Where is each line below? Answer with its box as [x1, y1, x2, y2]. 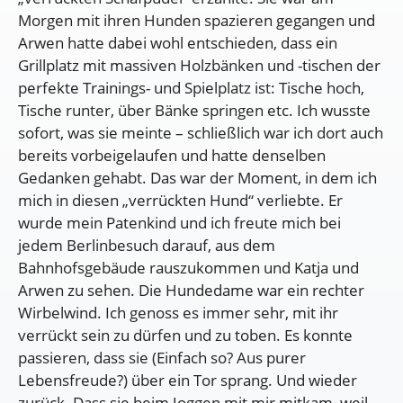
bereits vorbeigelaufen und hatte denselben [18, 144, 326, 166]
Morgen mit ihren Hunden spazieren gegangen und [18, 9, 375, 31]
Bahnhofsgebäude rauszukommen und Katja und [18, 256, 359, 278]
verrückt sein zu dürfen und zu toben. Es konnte [18, 324, 353, 345]
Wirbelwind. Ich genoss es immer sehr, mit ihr [18, 301, 338, 323]
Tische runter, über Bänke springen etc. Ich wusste [18, 99, 371, 121]
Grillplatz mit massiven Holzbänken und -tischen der [18, 54, 381, 76]
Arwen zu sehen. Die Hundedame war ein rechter [18, 279, 364, 300]
